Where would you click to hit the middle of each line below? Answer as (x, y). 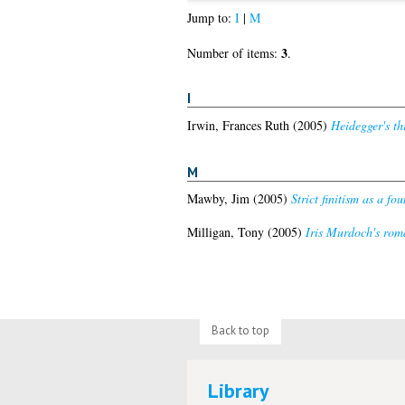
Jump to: (211, 18)
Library (239, 390)
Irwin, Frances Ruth (238, 125)
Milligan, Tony (225, 232)
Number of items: (234, 53)
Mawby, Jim (218, 199)
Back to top (240, 331)
